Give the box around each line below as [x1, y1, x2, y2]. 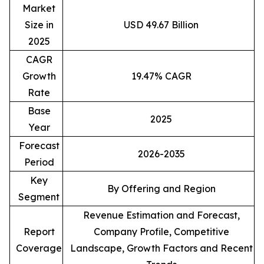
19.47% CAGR [131, 70, 192, 82]
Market [22, 2, 55, 15]
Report [23, 226, 55, 238]
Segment [18, 191, 60, 203]
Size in [24, 19, 54, 31]
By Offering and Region [107, 183, 216, 195]
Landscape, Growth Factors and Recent [70, 242, 253, 255]
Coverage [16, 242, 62, 255]
